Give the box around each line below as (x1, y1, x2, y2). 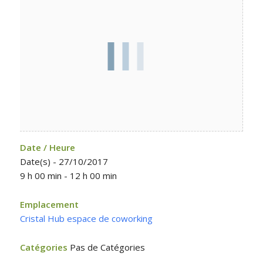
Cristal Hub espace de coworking (19, 213, 153, 224)
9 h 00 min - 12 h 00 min (19, 170, 117, 181)
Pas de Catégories (67, 241, 145, 253)
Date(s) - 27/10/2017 (19, 156, 108, 167)
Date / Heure (19, 141, 75, 153)
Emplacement (19, 198, 79, 210)
